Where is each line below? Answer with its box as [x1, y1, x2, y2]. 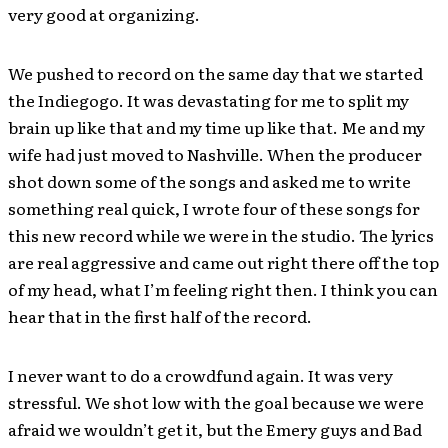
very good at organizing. [8, 2, 200, 26]
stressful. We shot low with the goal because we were [8, 390, 424, 414]
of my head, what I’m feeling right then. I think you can [8, 277, 438, 301]
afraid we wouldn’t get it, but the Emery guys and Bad [8, 417, 422, 441]
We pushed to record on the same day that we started [8, 61, 423, 85]
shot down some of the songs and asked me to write [8, 169, 411, 193]
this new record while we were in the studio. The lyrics [8, 223, 434, 247]
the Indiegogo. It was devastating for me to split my [8, 88, 409, 112]
